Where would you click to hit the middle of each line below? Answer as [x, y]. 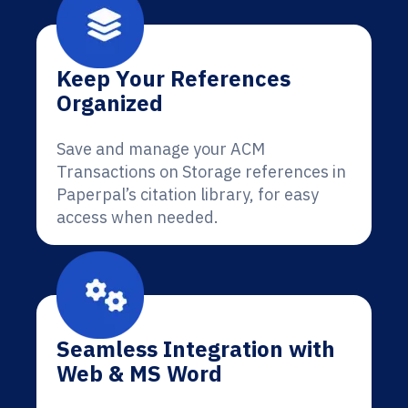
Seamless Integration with [196, 349]
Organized [110, 103]
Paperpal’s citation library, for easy [188, 194]
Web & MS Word [139, 373]
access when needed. [138, 217]
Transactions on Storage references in [201, 172]
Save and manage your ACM [161, 149]
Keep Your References [173, 78]
